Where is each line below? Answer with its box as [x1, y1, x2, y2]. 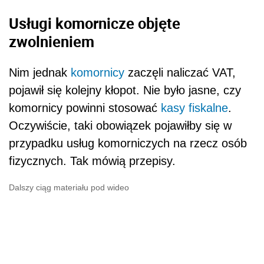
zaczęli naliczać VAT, [124, 66, 236, 80]
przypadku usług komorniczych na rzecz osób [9, 137, 247, 150]
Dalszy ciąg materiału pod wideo [9, 183, 129, 193]
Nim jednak [9, 66, 71, 80]
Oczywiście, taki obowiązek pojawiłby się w [9, 119, 232, 133]
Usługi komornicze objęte [9, 13, 180, 34]
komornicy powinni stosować [9, 101, 161, 115]
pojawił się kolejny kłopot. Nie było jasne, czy [9, 84, 241, 97]
